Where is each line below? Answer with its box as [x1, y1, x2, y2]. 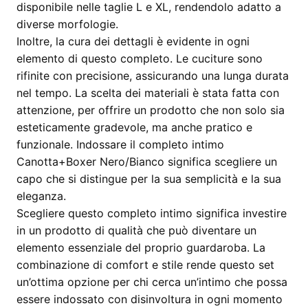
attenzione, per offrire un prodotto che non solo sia [16, 103, 285, 117]
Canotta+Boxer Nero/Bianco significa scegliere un [16, 155, 277, 168]
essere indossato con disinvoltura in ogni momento [16, 292, 283, 306]
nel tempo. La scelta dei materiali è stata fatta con [16, 86, 279, 100]
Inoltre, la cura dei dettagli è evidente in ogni [16, 34, 250, 48]
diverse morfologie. [16, 17, 118, 31]
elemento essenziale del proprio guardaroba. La [16, 241, 265, 254]
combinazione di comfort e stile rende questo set [16, 258, 274, 272]
